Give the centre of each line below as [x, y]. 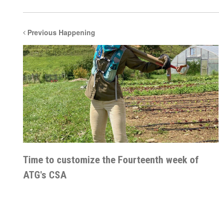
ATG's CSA [45, 175]
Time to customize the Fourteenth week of [111, 160]
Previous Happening [60, 32]
